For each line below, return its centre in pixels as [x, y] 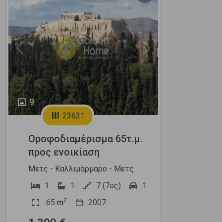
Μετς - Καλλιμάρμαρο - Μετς [81, 168]
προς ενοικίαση [64, 152]
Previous [35, 53]
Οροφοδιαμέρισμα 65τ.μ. [85, 139]
